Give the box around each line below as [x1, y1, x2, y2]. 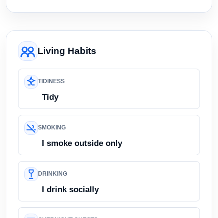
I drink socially [42, 184, 99, 194]
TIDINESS [38, 78, 65, 85]
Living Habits [37, 45, 96, 56]
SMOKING [38, 125, 66, 131]
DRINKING [38, 171, 67, 177]
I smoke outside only [42, 138, 122, 148]
